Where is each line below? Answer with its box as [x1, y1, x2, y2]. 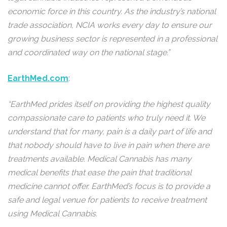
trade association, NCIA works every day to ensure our [8, 20, 212, 30]
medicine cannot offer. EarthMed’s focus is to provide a [8, 181, 210, 191]
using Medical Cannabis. [8, 209, 97, 218]
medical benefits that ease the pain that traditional [8, 168, 192, 177]
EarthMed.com [8, 73, 68, 83]
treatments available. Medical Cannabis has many [8, 154, 192, 164]
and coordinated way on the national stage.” [8, 48, 170, 57]
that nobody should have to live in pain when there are [8, 140, 209, 150]
